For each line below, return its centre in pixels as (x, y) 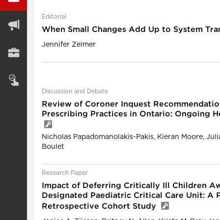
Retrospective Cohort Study (100, 206)
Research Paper (65, 173)
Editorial (54, 17)
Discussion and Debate (75, 91)
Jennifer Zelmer (69, 45)
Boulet (53, 147)
